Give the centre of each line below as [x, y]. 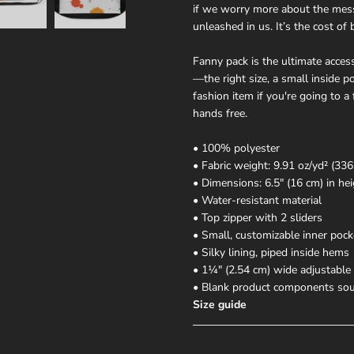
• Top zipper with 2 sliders [258, 218]
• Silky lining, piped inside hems [271, 252]
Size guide [220, 305]
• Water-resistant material [257, 200]
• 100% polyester [236, 148]
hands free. [220, 113]
